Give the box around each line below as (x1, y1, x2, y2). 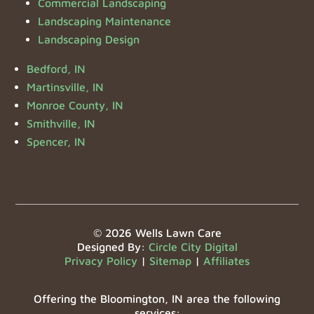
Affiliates (203, 254, 250, 268)
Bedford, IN (27, 62, 86, 76)
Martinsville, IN (27, 81, 104, 94)
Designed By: (76, 240, 149, 254)
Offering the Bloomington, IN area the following (34, 292, 280, 306)
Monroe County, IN (27, 99, 124, 112)
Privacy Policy (64, 254, 137, 268)
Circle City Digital (148, 240, 238, 254)
